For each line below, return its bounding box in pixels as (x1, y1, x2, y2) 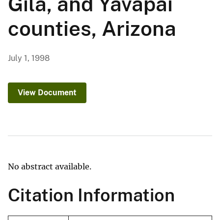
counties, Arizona (8, 16, 176, 41)
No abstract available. (8, 162, 91, 172)
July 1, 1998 (8, 54, 50, 63)
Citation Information (8, 185, 175, 206)
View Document (18, 88, 77, 98)
